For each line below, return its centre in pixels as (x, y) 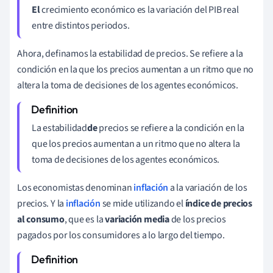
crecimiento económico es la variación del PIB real (139, 9)
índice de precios (218, 203)
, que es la (85, 219)
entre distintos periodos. (81, 25)
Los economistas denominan (76, 187)
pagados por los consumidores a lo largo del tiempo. (121, 235)
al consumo (41, 219)
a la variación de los (208, 187)
